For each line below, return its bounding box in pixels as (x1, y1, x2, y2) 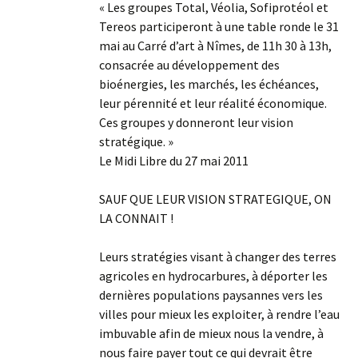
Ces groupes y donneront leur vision (99, 114, 293, 130)
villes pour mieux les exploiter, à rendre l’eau (99, 306, 340, 322)
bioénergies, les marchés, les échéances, (99, 76, 319, 92)
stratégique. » (99, 133, 173, 149)
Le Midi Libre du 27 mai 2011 (99, 153, 249, 169)
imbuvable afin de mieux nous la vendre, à (99, 325, 324, 341)
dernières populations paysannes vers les (99, 287, 323, 303)
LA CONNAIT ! (99, 210, 173, 226)
